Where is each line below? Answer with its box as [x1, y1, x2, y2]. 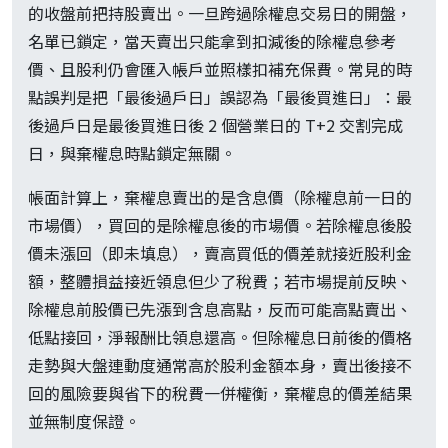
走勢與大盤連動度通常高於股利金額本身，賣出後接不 [28, 353, 412, 378]
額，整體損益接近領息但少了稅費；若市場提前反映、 [28, 269, 412, 294]
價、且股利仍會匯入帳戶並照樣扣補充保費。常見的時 [28, 57, 412, 82]
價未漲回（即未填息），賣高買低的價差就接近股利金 [28, 241, 412, 266]
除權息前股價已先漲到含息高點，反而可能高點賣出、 [28, 297, 412, 322]
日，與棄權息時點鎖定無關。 [28, 141, 236, 166]
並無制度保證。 [28, 409, 140, 434]
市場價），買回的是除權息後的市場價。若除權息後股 [28, 213, 412, 238]
